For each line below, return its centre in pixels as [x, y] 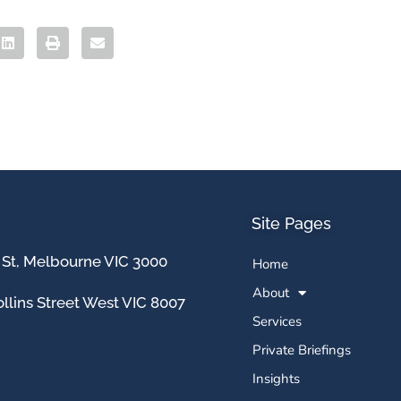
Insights [276, 379]
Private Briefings [302, 350]
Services [277, 321]
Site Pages [291, 223]
